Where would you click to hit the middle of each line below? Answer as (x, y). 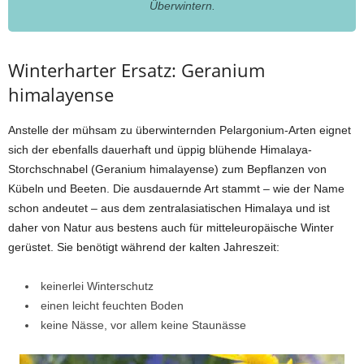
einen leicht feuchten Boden (112, 306)
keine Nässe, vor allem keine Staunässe (143, 325)
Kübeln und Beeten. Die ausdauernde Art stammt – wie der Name (176, 189)
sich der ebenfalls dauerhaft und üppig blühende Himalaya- (160, 150)
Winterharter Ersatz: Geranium (136, 70)
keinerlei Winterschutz (97, 286)
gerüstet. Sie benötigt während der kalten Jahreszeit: (144, 247)
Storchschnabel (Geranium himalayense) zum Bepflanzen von (167, 169)
